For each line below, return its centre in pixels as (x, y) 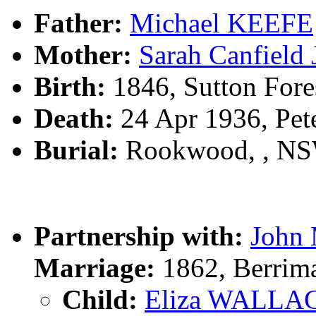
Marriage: (95, 268)
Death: (74, 119)
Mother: (83, 55)
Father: (78, 23)
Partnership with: (139, 236)
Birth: (70, 87)
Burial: (76, 150)
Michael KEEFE (221, 23)
